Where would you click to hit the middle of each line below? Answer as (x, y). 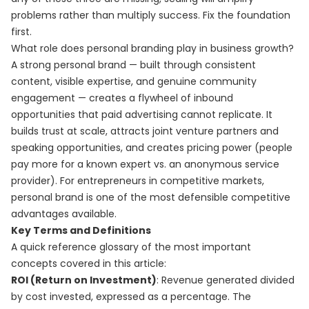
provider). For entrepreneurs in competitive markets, (138, 181)
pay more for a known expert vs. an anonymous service (145, 164)
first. (21, 32)
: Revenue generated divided (226, 280)
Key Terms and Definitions (81, 230)
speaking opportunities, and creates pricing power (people (152, 148)
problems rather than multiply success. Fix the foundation (151, 15)
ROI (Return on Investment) (84, 280)
